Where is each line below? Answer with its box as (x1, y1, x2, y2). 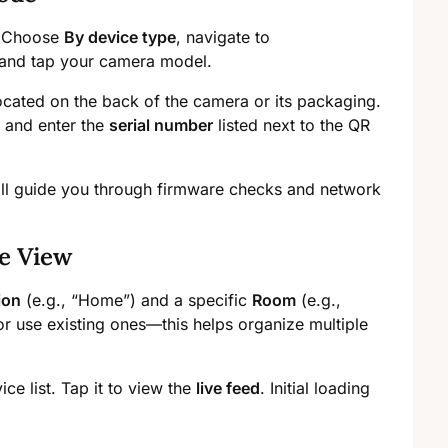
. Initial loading (260, 378, 370, 399)
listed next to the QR (213, 115, 370, 136)
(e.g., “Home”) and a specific (21, 290, 252, 311)
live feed (196, 378, 260, 399)
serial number (109, 115, 213, 136)
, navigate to (176, 27, 270, 48)
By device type (64, 27, 176, 48)
